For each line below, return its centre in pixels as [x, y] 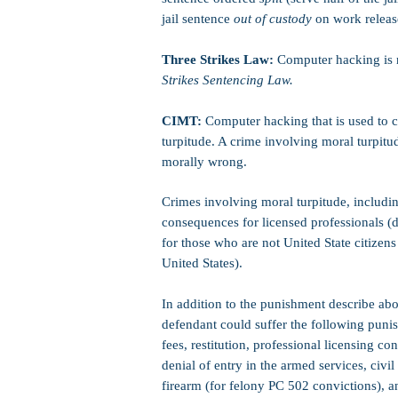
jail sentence [198, 19]
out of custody [273, 19]
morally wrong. [204, 162]
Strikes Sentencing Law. [227, 80]
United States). [202, 263]
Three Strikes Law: [218, 60]
